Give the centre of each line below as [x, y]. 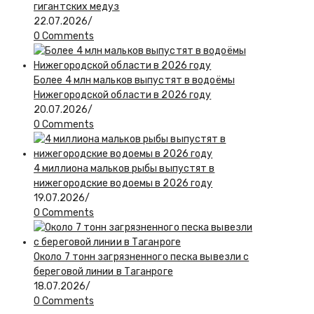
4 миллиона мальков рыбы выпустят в [124, 168]
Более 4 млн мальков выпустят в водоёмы [134, 80]
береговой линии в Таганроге [103, 271]
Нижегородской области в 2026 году [123, 95]
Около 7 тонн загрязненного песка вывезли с [142, 257]
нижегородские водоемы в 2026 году [123, 183]
